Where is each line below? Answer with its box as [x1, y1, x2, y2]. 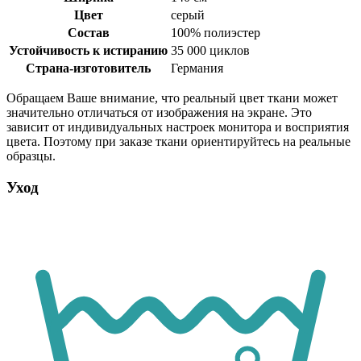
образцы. [6, 149, 56, 164]
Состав [67, 26, 110, 40]
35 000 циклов [171, 44, 250, 58]
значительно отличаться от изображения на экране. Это [6, 106, 312, 120]
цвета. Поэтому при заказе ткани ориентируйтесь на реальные [6, 135, 351, 149]
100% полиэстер [171, 26, 260, 40]
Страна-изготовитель [26, 61, 151, 76]
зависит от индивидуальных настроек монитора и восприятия [6, 120, 349, 135]
